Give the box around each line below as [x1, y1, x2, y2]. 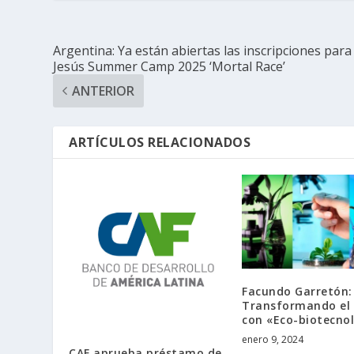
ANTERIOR [72, 81, 135, 100]
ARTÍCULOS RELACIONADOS [69, 133, 251, 151]
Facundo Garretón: [242, 284, 352, 299]
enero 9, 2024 [242, 333, 303, 347]
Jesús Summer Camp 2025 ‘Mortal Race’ [53, 57, 286, 75]
